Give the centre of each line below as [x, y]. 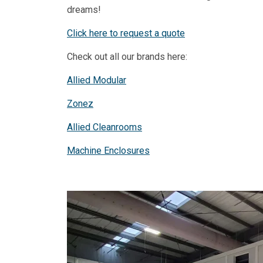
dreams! [84, 9]
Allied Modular [97, 80]
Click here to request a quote [126, 33]
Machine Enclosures [108, 150]
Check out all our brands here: [127, 56]
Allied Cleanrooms [104, 127]
